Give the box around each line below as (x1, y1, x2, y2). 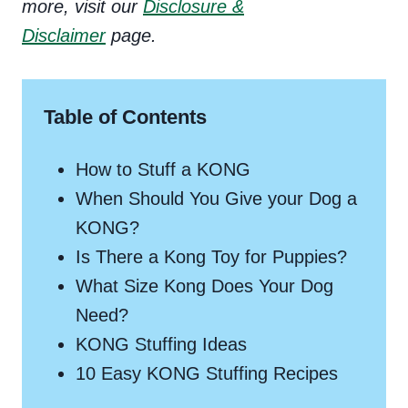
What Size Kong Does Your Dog (76, 275, 333, 296)
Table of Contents (44, 105, 207, 128)
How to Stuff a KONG (76, 158, 250, 179)
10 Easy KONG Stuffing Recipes (76, 362, 338, 383)
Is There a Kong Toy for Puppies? (76, 246, 347, 267)
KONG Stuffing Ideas (76, 333, 247, 354)
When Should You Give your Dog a (76, 188, 357, 209)
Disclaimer (22, 25, 106, 46)
